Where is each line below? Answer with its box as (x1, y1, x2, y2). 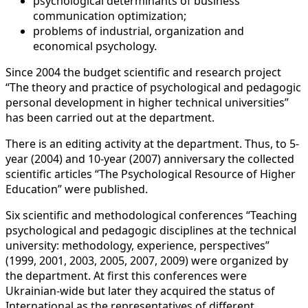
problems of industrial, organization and (33, 23, 244, 38)
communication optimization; (33, 8, 186, 23)
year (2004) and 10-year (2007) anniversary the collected (5, 151, 294, 166)
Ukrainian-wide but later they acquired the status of (5, 283, 275, 298)
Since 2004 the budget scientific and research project (5, 64, 281, 80)
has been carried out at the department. (5, 109, 214, 125)
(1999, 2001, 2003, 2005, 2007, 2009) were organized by (5, 252, 288, 268)
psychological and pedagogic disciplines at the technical (5, 222, 296, 238)
